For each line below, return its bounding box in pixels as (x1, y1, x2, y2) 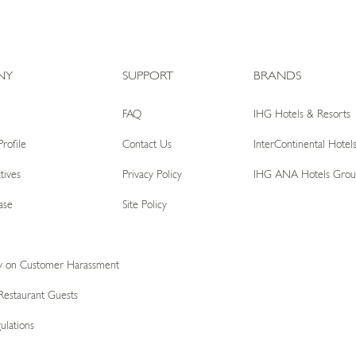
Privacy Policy (122, 167, 183, 180)
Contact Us (122, 137, 172, 150)
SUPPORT (122, 67, 174, 83)
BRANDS (253, 67, 301, 83)
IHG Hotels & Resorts (253, 106, 350, 120)
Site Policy (122, 197, 168, 211)
